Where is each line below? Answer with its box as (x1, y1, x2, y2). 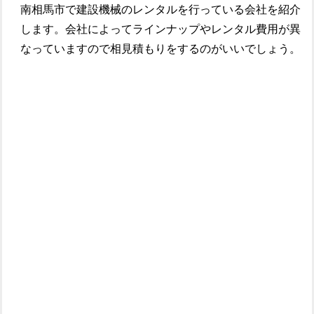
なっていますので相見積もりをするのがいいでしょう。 (20, 43, 301, 55)
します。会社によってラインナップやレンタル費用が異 (20, 23, 301, 36)
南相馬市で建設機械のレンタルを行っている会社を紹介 (20, 4, 301, 16)
